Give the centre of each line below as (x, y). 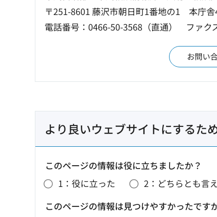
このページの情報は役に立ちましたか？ (124, 165)
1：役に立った (87, 183)
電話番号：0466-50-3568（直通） (111, 26)
